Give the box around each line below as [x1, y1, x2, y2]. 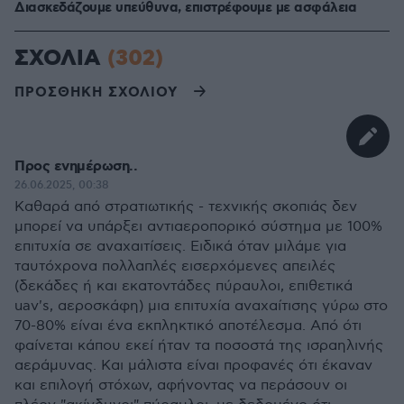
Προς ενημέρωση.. [14, 157, 137, 176]
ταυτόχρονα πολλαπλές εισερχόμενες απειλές [14, 258, 335, 275]
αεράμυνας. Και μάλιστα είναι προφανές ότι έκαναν [14, 357, 372, 374]
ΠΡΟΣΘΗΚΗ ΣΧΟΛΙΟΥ [14, 83, 178, 102]
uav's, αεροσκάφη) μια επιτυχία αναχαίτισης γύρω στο [14, 298, 388, 315]
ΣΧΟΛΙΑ [14, 44, 107, 73]
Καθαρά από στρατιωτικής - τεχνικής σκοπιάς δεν [14, 198, 357, 216]
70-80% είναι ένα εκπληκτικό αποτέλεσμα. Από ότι [14, 317, 362, 335]
